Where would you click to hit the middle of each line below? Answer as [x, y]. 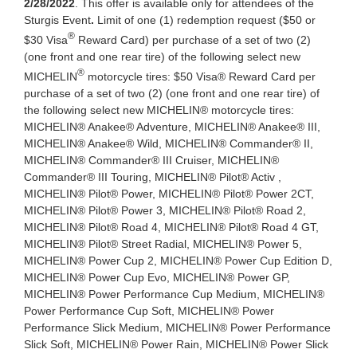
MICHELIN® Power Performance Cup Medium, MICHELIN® [174, 294]
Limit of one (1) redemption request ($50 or [204, 20]
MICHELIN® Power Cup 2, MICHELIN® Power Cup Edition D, [178, 260]
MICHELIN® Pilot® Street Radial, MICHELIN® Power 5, [163, 243]
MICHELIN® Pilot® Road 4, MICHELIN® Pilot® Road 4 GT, [171, 227]
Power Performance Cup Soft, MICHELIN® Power [149, 310]
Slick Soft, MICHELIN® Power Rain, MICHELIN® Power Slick [176, 344]
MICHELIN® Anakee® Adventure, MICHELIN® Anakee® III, [172, 126]
